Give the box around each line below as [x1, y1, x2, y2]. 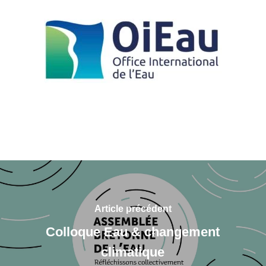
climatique [101, 245, 165, 259]
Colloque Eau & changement [46, 224, 220, 239]
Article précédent [94, 204, 172, 214]
